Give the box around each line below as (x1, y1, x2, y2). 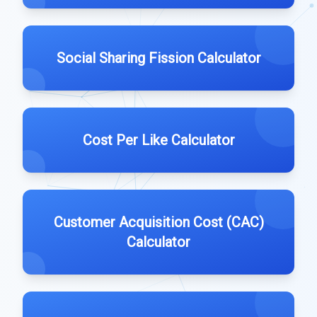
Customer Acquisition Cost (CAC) (53, 214, 264, 231)
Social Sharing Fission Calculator (56, 50, 261, 67)
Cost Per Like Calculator (82, 132, 235, 149)
